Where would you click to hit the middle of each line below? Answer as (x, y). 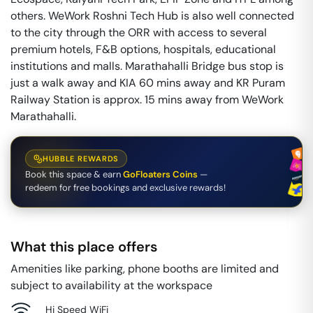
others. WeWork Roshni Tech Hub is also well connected (152, 16)
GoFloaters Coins (160, 174)
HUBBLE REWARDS (81, 159)
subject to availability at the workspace (111, 285)
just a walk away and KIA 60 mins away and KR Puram (148, 83)
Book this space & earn (73, 174)
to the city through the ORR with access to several (139, 32)
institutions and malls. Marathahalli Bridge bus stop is (147, 66)
